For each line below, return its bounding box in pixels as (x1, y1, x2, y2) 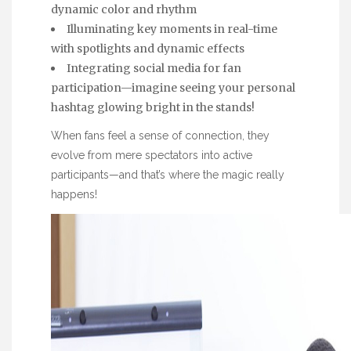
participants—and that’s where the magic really (51, 168, 284, 182)
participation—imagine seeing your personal (51, 81, 295, 96)
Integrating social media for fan (67, 61, 241, 76)
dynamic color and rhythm (51, 2, 197, 17)
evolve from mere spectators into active (51, 149, 252, 162)
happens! (51, 188, 97, 201)
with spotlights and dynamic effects (51, 42, 244, 56)
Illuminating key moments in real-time (67, 22, 277, 37)
